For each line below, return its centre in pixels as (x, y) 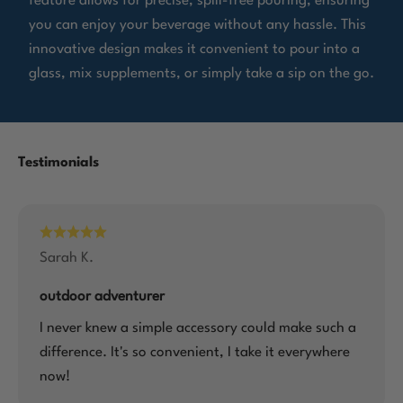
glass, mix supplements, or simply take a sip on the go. (201, 73)
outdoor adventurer (102, 296)
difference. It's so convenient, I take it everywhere (195, 352)
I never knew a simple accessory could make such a (198, 328)
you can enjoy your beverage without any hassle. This (197, 25)
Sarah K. (67, 258)
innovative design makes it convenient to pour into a (194, 49)
